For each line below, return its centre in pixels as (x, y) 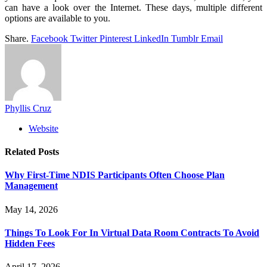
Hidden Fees (30, 243)
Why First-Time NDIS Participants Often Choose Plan (115, 175)
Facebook (49, 38)
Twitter (84, 38)
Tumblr (185, 38)
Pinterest (116, 38)
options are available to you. (58, 18)
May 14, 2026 (31, 209)
